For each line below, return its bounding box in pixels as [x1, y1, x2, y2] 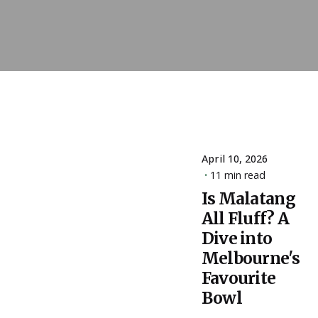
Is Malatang [201, 189, 296, 209]
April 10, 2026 [201, 152, 268, 165]
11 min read [209, 168, 265, 182]
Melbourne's [201, 248, 300, 268]
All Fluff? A [201, 209, 290, 229]
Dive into [201, 229, 273, 248]
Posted [136, 168, 171, 183]
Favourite [201, 268, 276, 288]
